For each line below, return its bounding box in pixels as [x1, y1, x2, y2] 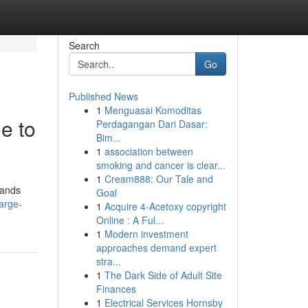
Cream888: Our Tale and [104, 172, 213, 186]
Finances [96, 282, 136, 296]
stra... [96, 254, 121, 268]
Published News [68, 89, 138, 103]
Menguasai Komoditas [104, 103, 201, 117]
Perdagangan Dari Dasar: [96, 117, 208, 131]
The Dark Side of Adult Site [104, 268, 222, 282]
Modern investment [104, 227, 188, 241]
